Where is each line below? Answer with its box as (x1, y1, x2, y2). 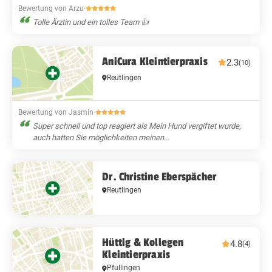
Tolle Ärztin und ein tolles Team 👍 (33, 17, 149, 27)
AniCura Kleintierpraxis (102, 54, 208, 68)
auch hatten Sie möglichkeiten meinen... (33, 132, 169, 142)
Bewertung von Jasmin (18, 107, 93, 117)
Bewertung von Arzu (18, 4, 84, 13)
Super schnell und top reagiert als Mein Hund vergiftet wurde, (33, 121, 241, 131)
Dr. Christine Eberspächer (102, 169, 217, 183)
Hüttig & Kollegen (102, 236, 184, 250)
